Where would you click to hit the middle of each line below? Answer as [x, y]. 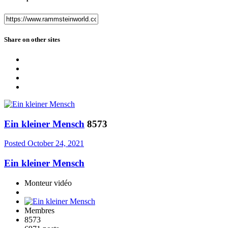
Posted [16, 144]
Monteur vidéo [48, 183]
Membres [39, 210]
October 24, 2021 [56, 144]
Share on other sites [32, 39]
